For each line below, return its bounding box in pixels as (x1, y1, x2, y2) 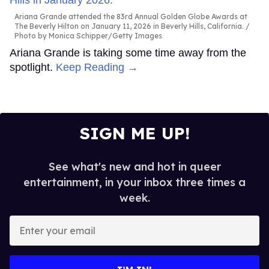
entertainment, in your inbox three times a (23, 175, 246, 189)
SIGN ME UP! (79, 122, 190, 144)
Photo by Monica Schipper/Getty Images (14, 31, 162, 40)
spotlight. (10, 61, 56, 73)
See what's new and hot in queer (48, 159, 221, 174)
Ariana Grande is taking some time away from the (10, 46, 246, 59)
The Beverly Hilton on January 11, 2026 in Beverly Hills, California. (14, 21, 244, 31)
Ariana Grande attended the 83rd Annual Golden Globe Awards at (14, 11, 247, 21)
